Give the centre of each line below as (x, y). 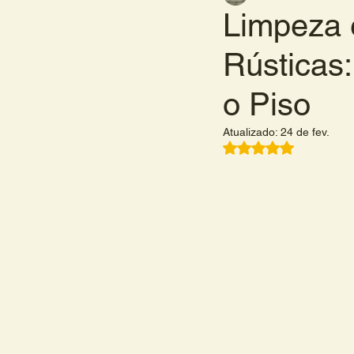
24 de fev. (305, 132)
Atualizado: (252, 132)
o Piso (267, 104)
